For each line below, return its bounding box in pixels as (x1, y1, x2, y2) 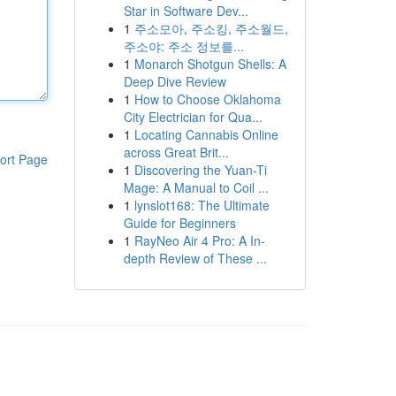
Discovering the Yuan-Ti (133, 161, 267, 179)
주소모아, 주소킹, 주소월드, (133, 19, 288, 37)
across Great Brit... (123, 143, 229, 161)
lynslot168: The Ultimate (133, 196, 270, 214)
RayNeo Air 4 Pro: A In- (133, 232, 265, 249)
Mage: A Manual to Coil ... (123, 179, 269, 196)
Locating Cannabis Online (133, 126, 278, 143)
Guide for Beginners (123, 214, 236, 232)
